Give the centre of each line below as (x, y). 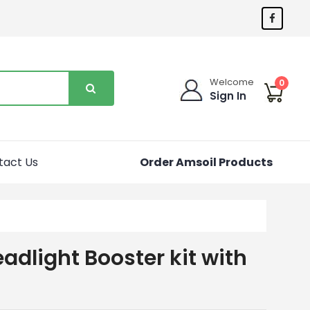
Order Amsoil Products (206, 162)
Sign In (228, 95)
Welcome (232, 82)
